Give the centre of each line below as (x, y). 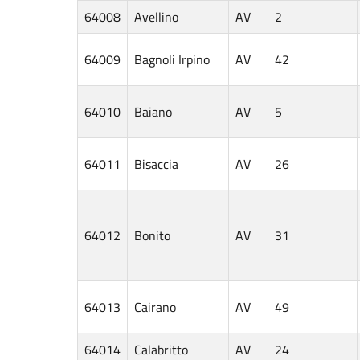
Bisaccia (156, 164)
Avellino (156, 16)
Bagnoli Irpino (172, 59)
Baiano (153, 111)
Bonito (152, 235)
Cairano (155, 307)
